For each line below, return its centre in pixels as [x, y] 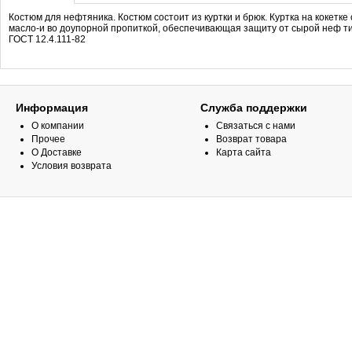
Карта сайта [244, 152]
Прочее [48, 139]
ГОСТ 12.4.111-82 [47, 39]
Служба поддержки [254, 108]
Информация [52, 108]
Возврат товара [251, 139]
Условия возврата [71, 166]
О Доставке [57, 152]
